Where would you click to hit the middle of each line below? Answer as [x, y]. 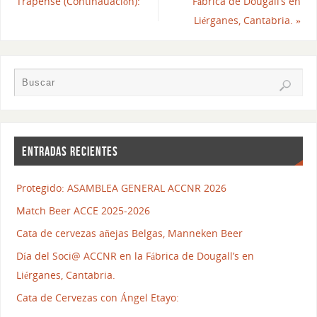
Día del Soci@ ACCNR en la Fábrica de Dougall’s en [135, 256]
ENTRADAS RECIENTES [70, 151]
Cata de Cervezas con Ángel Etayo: [97, 298]
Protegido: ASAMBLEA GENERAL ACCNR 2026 [121, 188]
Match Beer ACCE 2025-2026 [83, 211]
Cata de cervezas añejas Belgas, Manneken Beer [129, 234]
